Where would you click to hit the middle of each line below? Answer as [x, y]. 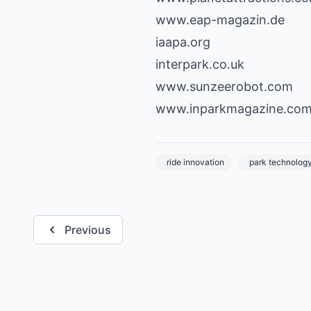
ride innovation [195, 162]
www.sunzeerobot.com [224, 86]
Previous [88, 230]
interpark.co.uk [200, 64]
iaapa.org [183, 42]
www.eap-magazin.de [220, 20]
